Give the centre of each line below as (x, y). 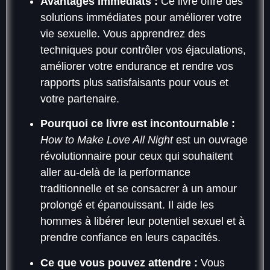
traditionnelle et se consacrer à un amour (139, 189)
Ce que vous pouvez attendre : (119, 262)
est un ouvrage (210, 140)
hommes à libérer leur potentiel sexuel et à (143, 221)
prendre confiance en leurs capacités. (130, 238)
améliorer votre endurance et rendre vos (137, 66)
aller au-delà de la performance (115, 173)
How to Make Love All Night (107, 140)
